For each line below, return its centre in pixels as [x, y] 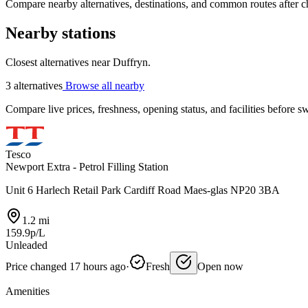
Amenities [27, 291]
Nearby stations [60, 33]
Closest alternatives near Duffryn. [78, 62]
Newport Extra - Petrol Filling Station [87, 167]
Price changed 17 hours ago [66, 266]
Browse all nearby [103, 86]
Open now [220, 266]
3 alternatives [34, 86]
